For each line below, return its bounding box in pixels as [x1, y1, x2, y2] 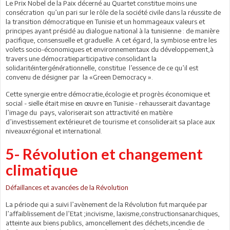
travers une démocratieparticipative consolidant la [6, 54, 157, 63]
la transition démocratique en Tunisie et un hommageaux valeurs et [6, 17, 205, 26]
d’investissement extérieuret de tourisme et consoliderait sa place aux [6, 117, 215, 126]
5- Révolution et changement [6, 144, 203, 163]
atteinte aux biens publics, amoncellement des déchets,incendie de [6, 218, 204, 227]
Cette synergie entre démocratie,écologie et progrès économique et [6, 89, 210, 98]
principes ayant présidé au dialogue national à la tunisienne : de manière [6, 26, 219, 35]
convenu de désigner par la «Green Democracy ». [6, 72, 153, 81]
